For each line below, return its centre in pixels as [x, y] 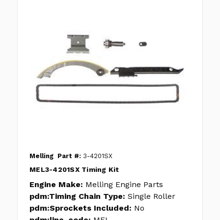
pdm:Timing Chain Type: [77, 196]
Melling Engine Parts [124, 185]
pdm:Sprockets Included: [81, 208]
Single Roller [151, 196]
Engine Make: [56, 185]
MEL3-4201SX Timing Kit [74, 170]
